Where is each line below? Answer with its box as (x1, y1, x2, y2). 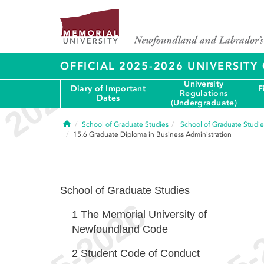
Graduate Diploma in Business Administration (89, 130, 232, 138)
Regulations (180, 88, 228, 98)
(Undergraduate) (170, 98, 237, 108)
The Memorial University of (81, 209, 207, 220)
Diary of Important (70, 84, 146, 94)
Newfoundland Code (72, 223, 168, 235)
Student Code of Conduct (81, 247, 200, 259)
